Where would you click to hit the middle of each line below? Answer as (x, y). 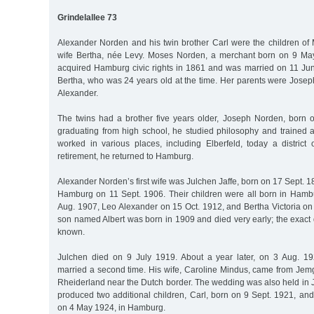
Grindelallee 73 (87, 17)
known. (71, 232)
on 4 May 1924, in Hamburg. (111, 307)
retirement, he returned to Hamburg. (125, 156)
